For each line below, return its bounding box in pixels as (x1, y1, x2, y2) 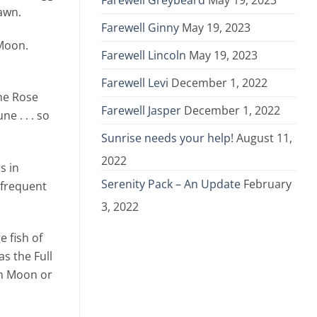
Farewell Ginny (101, 20, 179, 36)
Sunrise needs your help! (101, 130, 234, 146)
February (243, 176, 292, 192)
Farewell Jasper (101, 103, 181, 119)
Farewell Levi (101, 75, 168, 91)
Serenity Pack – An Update (101, 176, 241, 192)
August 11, (236, 130, 292, 146)
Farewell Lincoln (101, 47, 186, 64)
